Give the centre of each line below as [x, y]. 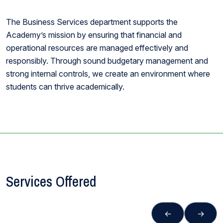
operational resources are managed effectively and [97, 48]
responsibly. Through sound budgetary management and [107, 61]
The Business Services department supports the [92, 22]
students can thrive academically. [65, 87]
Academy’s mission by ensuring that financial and [94, 35]
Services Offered [51, 181]
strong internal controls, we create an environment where [108, 74]
